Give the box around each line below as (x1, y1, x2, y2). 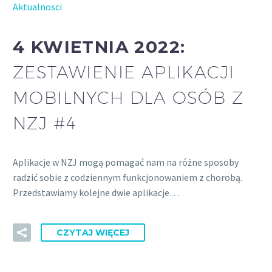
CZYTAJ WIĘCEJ (56, 226, 129, 238)
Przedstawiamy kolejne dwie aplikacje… (13, 186, 179, 199)
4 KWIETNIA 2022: (13, 36, 186, 57)
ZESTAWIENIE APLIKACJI (13, 61, 235, 82)
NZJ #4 (13, 112, 77, 133)
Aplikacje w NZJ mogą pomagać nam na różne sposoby (13, 156, 239, 169)
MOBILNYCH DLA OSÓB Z (13, 87, 243, 107)
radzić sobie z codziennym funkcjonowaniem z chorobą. (13, 171, 242, 184)
